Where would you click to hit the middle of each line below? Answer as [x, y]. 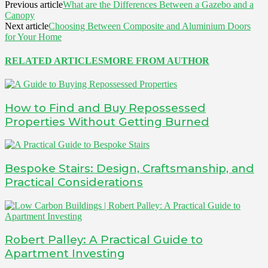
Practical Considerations [74, 182]
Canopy [20, 16]
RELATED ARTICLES [54, 60]
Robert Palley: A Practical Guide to [104, 240]
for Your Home [33, 37]
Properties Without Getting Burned [107, 121]
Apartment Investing [65, 254]
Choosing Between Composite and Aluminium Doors [150, 26]
